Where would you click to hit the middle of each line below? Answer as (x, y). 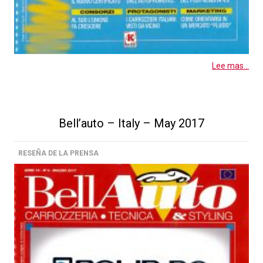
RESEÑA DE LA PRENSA (58, 153)
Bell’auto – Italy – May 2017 (131, 123)
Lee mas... (230, 66)
